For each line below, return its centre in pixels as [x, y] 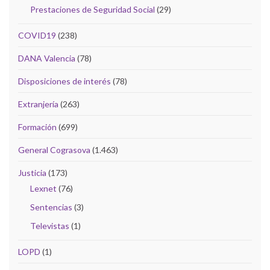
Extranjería [38, 104]
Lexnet [43, 188]
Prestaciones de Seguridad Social [93, 9]
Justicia [32, 172]
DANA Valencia [47, 58]
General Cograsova [54, 149]
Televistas [50, 225]
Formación [37, 127]
